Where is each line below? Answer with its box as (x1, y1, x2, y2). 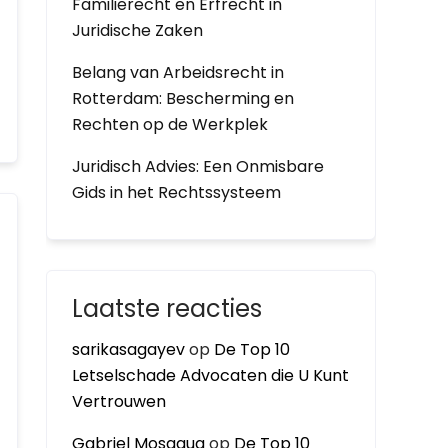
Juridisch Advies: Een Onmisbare (72, 155, 324, 178)
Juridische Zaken (72, 19, 203, 42)
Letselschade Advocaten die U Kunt (72, 364, 349, 387)
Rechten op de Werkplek (72, 113, 268, 136)
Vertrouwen (72, 390, 166, 413)
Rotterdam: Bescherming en (72, 87, 294, 110)
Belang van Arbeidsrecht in (72, 61, 284, 84)
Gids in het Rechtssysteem (72, 181, 281, 204)
